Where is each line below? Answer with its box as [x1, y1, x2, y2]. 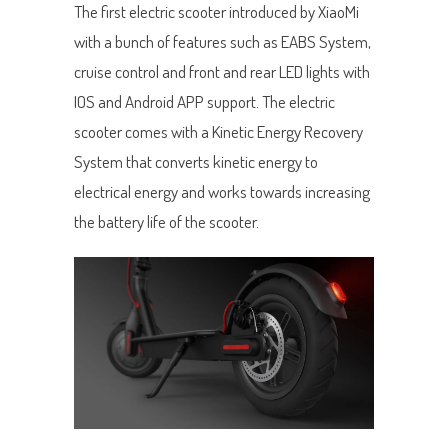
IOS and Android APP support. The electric [74, 90, 335, 112]
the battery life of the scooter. [74, 210, 259, 232]
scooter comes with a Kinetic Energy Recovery [74, 120, 363, 142]
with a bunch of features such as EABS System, [74, 30, 371, 52]
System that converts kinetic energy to [74, 150, 318, 172]
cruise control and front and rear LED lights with [74, 60, 370, 82]
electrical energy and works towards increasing [74, 180, 370, 202]
